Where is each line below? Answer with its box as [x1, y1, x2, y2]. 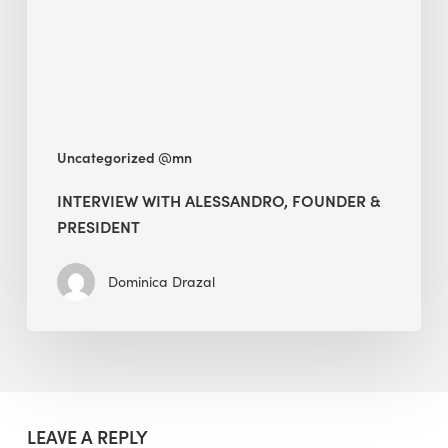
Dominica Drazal [107, 271, 215, 291]
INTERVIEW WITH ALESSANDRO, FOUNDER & [56, 188, 381, 211]
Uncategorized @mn [56, 146, 192, 167]
